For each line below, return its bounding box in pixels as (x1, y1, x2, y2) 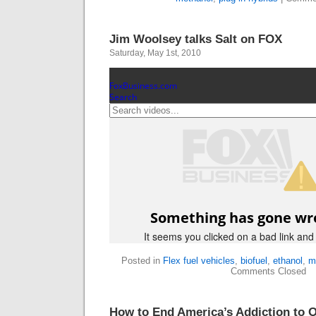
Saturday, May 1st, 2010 (109, 48, 201, 58)
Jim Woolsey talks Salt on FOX (109, 32, 282, 46)
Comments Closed (230, 266, 306, 276)
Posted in (121, 255, 163, 266)
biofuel (240, 255, 267, 266)
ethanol (272, 255, 303, 266)
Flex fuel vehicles (162, 255, 235, 266)
